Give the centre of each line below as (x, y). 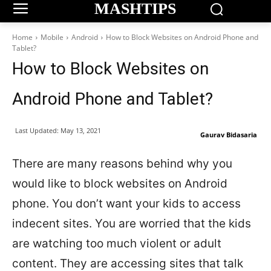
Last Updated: (37, 130)
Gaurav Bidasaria (229, 135)
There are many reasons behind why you (122, 164)
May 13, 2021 (81, 130)
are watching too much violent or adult (117, 243)
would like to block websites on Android (120, 184)
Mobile (52, 37)
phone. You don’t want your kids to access (126, 204)
